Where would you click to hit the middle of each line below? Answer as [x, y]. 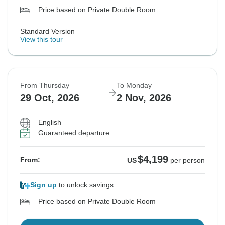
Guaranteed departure [74, 133]
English [50, 122]
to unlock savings [85, 185]
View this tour [41, 39]
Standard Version [47, 31]
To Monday [134, 86]
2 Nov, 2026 [144, 98]
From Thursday [45, 86]
